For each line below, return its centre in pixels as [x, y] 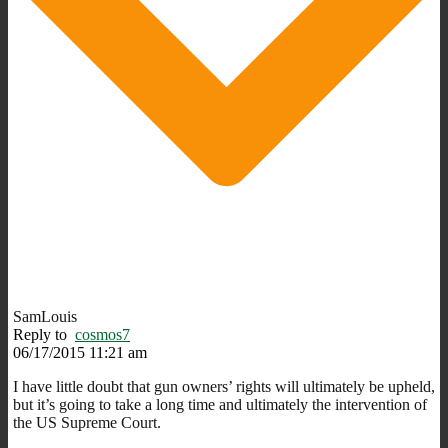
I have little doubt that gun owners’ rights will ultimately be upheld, [224, 386]
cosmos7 [102, 334]
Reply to [44, 334]
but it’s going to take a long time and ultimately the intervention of [220, 404]
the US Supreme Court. [87, 422]
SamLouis [45, 316]
